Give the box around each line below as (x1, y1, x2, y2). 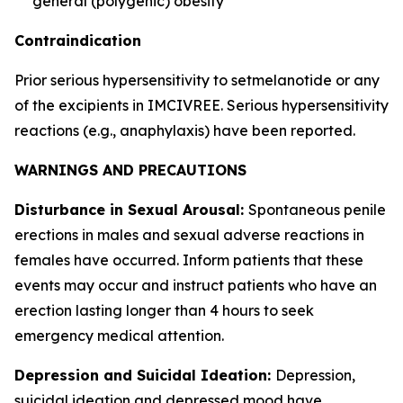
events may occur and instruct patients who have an (14, 276, 377, 294)
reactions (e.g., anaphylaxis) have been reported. (14, 121, 355, 139)
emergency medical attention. (14, 327, 224, 345)
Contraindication (14, 31, 141, 49)
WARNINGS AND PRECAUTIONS (14, 161, 246, 179)
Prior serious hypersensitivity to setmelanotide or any (14, 71, 380, 89)
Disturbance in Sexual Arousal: (14, 201, 248, 219)
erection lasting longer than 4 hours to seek (14, 301, 314, 319)
